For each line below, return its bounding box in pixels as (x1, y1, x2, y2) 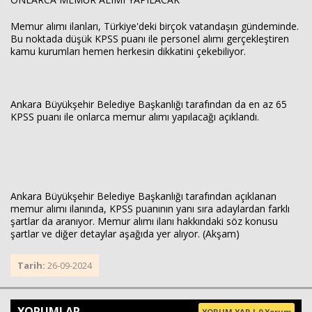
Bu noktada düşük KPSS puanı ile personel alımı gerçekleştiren (10, 32, 289, 45)
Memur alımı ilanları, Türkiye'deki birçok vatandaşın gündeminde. (10, 19, 299, 33)
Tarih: (17, 259, 47, 272)
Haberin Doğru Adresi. (214, 130, 298, 140)
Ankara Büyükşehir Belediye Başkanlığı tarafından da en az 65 (10, 97, 287, 111)
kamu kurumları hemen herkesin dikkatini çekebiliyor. (10, 45, 246, 58)
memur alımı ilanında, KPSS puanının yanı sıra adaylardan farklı (10, 202, 290, 215)
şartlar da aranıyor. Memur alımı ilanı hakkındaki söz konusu (10, 214, 278, 228)
